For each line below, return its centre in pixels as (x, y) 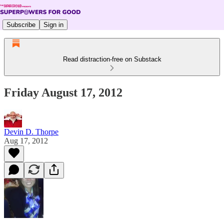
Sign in (53, 24)
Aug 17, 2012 (26, 140)
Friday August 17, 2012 (63, 92)
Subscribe (21, 24)
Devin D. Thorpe (31, 131)
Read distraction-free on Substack (112, 59)
